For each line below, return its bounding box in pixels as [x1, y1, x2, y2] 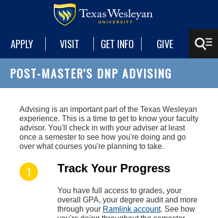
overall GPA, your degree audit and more [57, 196, 198, 204]
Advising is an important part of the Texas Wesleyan [19, 105, 197, 113]
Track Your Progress [57, 162, 170, 175]
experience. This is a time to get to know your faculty [19, 114, 199, 123]
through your [57, 205, 103, 213]
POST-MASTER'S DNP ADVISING [10, 64, 172, 82]
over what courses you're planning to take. [19, 142, 164, 150]
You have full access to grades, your [57, 186, 182, 195]
